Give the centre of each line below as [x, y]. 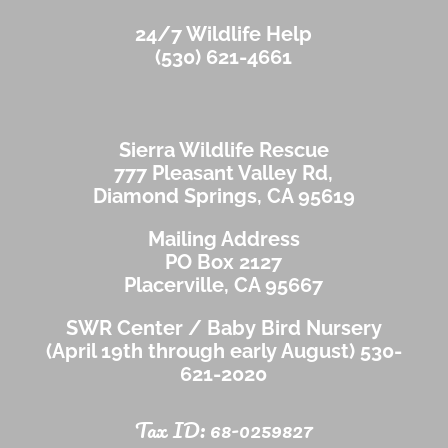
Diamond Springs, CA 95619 [223, 196]
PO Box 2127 [224, 262]
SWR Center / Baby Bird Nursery [223, 328]
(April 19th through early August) [202, 351]
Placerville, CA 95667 [224, 285]
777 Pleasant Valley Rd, [224, 173]
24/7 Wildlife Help [224, 34]
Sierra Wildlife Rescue [223, 150]
